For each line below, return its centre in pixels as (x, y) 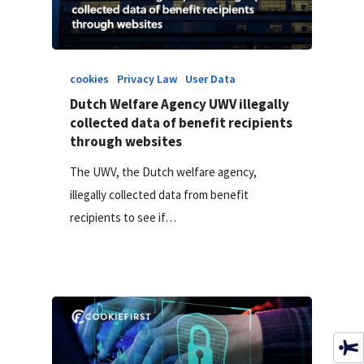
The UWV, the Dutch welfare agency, (164, 172)
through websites (126, 142)
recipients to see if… (123, 218)
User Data (211, 79)
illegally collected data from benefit (160, 195)
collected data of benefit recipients (182, 123)
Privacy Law (147, 79)
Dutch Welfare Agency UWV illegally (180, 104)
